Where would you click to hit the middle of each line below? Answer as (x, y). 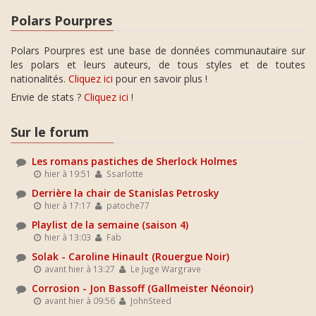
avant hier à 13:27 (79, 268)
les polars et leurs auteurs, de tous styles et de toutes (158, 65)
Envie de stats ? (47, 97)
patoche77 (127, 205)
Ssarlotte (123, 173)
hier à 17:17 (67, 205)
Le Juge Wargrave (164, 268)
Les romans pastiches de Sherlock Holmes (134, 161)
